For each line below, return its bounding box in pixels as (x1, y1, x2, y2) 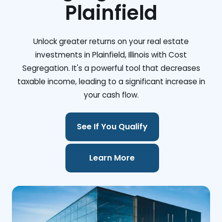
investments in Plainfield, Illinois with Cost (35, 50, 187, 60)
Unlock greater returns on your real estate (33, 36, 189, 47)
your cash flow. (83, 90, 139, 100)
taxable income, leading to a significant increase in (17, 76, 205, 87)
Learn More (89, 152, 135, 164)
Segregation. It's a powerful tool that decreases (22, 63, 200, 73)
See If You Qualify (76, 121, 148, 133)
